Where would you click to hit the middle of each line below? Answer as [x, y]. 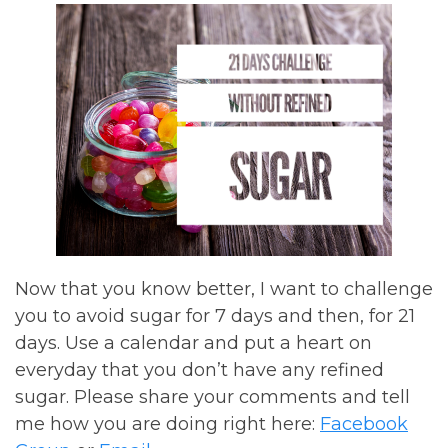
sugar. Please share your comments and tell [212, 396]
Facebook [364, 423]
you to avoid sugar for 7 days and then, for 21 [215, 315]
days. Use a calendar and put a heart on [193, 342]
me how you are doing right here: [167, 423]
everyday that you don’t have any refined [199, 369]
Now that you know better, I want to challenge [224, 288]
